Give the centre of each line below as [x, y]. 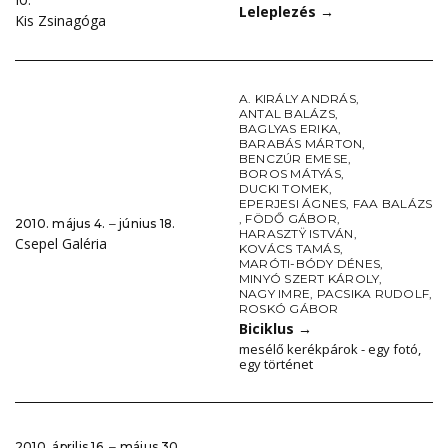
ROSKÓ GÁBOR [289, 309]
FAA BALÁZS [392, 204]
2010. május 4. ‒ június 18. [95, 224]
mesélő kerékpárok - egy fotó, [330, 349]
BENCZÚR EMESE [294, 159]
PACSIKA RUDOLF [373, 294]
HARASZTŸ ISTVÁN [296, 234]
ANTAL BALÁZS [287, 114]
